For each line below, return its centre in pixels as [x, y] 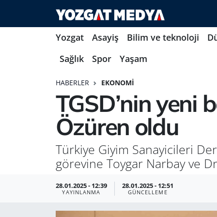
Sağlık [72, 59]
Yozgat [70, 38]
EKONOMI [117, 82]
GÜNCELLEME [147, 192]
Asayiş [105, 38]
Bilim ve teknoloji [163, 38]
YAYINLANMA [81, 192]
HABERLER [72, 82]
